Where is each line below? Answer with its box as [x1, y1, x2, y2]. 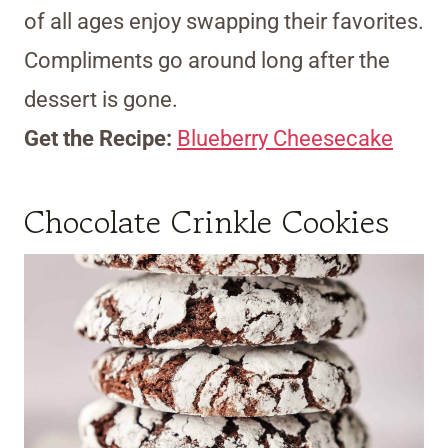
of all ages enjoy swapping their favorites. [24, 9, 424, 35]
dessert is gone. [24, 87, 178, 113]
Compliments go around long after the [24, 48, 390, 74]
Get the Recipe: [24, 126, 177, 152]
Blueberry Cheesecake [177, 126, 393, 152]
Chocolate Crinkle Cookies [24, 199, 389, 246]
